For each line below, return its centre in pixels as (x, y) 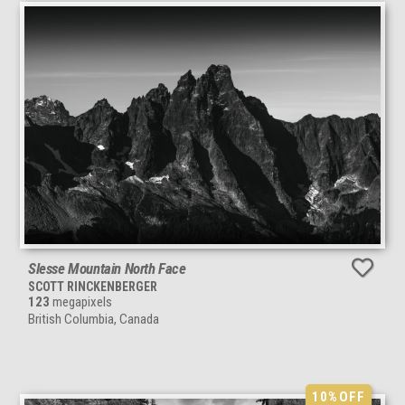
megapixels (81, 301)
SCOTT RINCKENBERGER (93, 286)
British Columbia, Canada (94, 319)
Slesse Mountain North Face (107, 268)
